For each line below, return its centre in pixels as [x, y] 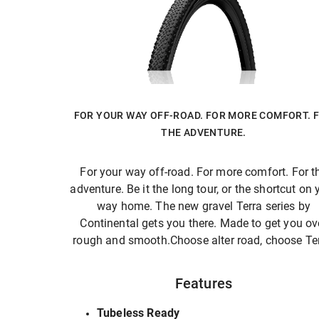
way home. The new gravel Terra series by [203, 206]
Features [204, 283]
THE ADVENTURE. [204, 132]
